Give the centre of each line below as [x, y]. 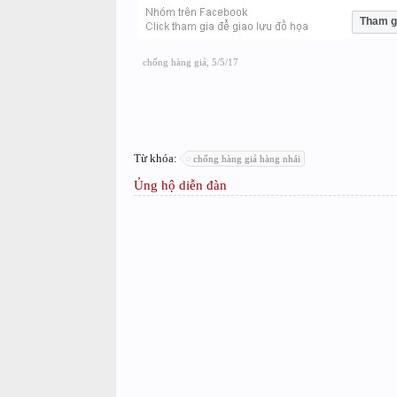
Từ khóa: [156, 158]
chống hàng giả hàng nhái [246, 158]
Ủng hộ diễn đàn [180, 185]
